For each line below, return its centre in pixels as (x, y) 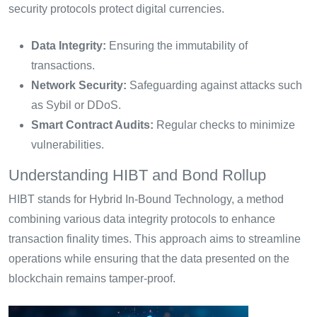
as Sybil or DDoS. (76, 105)
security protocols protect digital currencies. (116, 9)
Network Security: (79, 86)
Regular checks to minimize (224, 125)
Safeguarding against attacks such (214, 86)
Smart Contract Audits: (92, 125)
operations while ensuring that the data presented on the (149, 259)
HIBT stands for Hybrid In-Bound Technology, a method (146, 200)
